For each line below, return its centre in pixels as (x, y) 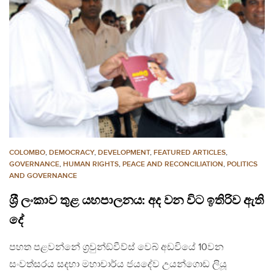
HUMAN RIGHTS (91, 165)
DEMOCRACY (72, 153)
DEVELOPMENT (124, 153)
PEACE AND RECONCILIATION (173, 165)
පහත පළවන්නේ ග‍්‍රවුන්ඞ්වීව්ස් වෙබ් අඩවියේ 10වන (117, 248)
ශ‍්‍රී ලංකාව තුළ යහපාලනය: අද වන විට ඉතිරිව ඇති (137, 201)
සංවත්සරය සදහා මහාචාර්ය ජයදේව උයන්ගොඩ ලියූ (118, 265)
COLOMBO (27, 153)
